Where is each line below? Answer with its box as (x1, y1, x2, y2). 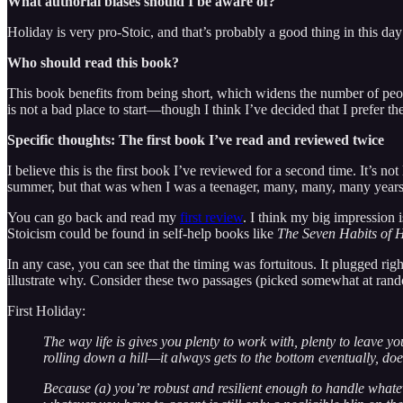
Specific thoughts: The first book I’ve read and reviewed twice (7, 132, 384, 148)
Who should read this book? (7, 55, 179, 71)
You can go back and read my (7, 210, 180, 226)
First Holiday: (7, 303, 85, 319)
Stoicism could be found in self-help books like (7, 226, 277, 242)
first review (180, 210, 243, 226)
